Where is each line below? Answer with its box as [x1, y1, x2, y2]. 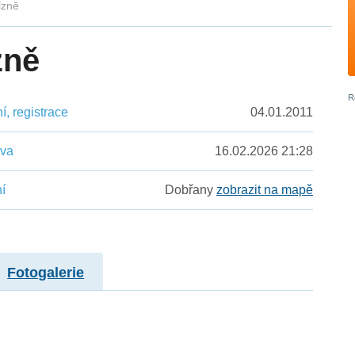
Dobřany [164, 183, 216, 197]
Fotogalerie [7, 264, 85, 281]
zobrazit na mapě [216, 183, 313, 197]
